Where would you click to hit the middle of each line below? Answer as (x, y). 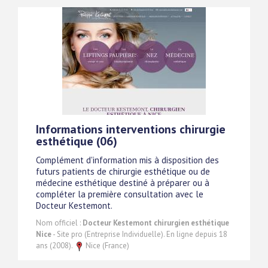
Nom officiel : (59, 223)
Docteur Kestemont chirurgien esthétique (156, 223)
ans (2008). (55, 246)
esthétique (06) (77, 141)
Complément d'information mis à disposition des (127, 160)
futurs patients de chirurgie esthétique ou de (123, 172)
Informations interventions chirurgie (131, 130)
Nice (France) (106, 246)
